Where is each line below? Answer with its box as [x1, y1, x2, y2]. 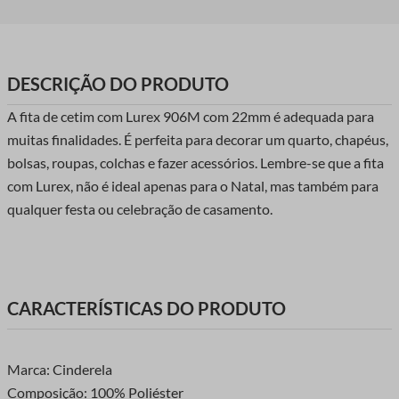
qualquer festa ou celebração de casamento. [7, 200, 273, 218]
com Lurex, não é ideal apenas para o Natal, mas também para [7, 177, 379, 195]
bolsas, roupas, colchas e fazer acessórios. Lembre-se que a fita [7, 154, 384, 172]
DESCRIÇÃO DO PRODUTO [7, 73, 229, 95]
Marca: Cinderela [7, 360, 112, 378]
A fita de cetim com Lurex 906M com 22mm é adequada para [7, 108, 374, 126]
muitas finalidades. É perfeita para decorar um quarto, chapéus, [7, 131, 388, 149]
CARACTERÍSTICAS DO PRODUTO [7, 297, 286, 319]
